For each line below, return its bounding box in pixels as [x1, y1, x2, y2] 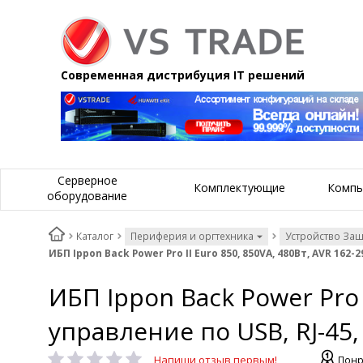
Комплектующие [194, 180, 285, 196]
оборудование [47, 187, 127, 203]
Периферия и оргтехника [130, 229, 254, 244]
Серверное [57, 172, 117, 188]
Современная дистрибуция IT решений [61, 67, 305, 83]
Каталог [76, 229, 113, 244]
